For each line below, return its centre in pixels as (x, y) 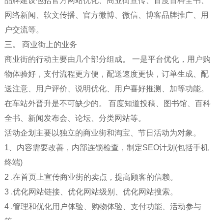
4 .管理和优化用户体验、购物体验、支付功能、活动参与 (103, 207)
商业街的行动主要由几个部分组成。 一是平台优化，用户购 (107, 59)
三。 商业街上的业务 (41, 45)
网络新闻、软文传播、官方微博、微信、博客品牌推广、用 (106, 15)
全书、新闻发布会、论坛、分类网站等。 (75, 118)
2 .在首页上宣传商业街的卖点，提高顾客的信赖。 (91, 177)
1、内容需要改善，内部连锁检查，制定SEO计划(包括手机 (106, 148)
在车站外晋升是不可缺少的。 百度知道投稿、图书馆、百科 (107, 104)
